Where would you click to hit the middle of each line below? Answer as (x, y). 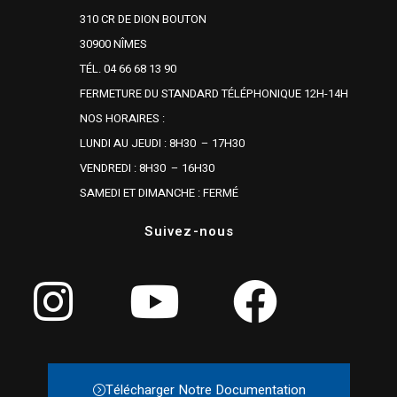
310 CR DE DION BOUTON (143, 19)
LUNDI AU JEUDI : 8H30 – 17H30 (162, 143)
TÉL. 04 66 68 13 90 (128, 68)
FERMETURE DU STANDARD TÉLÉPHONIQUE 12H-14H (214, 93)
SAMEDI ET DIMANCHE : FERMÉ (159, 192)
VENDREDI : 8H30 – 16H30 (147, 167)
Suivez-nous (190, 231)
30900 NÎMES (113, 43)
